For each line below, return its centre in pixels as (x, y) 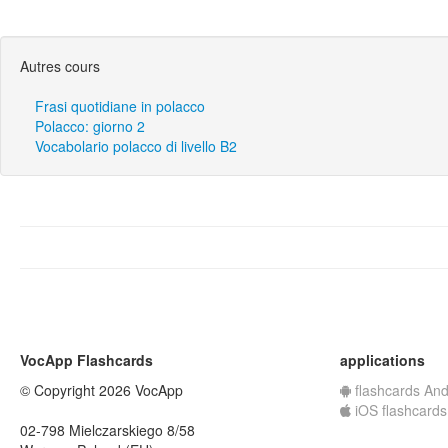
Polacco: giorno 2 (90, 126)
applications (382, 360)
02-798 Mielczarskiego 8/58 (107, 430)
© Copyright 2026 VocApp (101, 390)
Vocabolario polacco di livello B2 (136, 146)
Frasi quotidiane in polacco (120, 106)
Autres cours (60, 66)
